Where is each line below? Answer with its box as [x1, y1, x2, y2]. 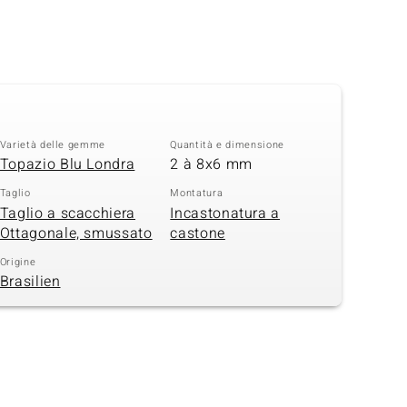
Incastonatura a [170, 202, 281, 224]
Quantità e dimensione [170, 136, 284, 153]
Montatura [170, 185, 223, 202]
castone [170, 222, 225, 244]
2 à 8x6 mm [170, 154, 253, 176]
